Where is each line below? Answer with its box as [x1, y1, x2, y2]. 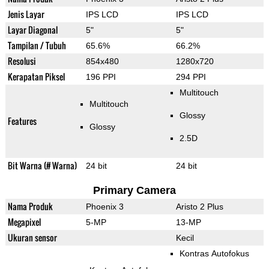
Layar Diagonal [7, 23, 58, 37]
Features [7, 115, 37, 128]
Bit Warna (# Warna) [7, 159, 77, 172]
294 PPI [175, 72, 206, 82]
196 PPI [85, 72, 116, 82]
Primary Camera [92, 184, 176, 197]
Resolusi [7, 55, 36, 68]
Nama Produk [7, 200, 53, 213]
